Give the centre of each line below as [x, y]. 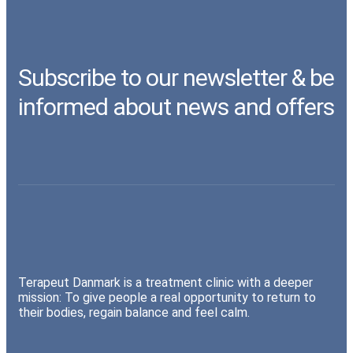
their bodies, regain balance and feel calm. [134, 312]
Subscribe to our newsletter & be [176, 77]
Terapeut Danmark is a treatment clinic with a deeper [165, 282]
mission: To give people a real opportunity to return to [167, 297]
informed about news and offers [176, 106]
